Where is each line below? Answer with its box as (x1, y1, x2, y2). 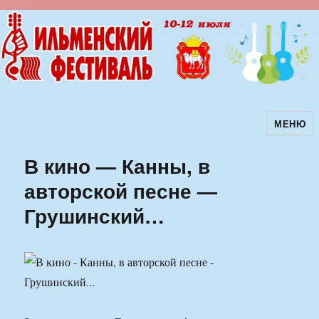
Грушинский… (24, 201, 165, 231)
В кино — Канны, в (24, 151, 211, 181)
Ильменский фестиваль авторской (5, 121, 291, 145)
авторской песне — (24, 176, 218, 206)
